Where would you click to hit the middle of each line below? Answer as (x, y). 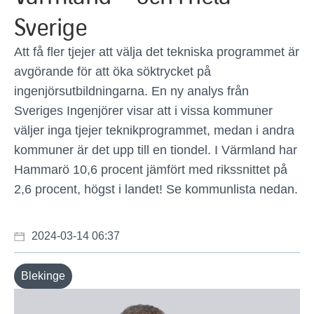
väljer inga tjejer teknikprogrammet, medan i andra (154, 130)
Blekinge (43, 276)
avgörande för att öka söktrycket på (112, 71)
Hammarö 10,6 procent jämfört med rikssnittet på (151, 170)
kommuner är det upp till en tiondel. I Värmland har (156, 150)
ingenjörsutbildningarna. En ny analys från (131, 91)
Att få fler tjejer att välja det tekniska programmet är (157, 52)
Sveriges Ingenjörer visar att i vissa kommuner (143, 111)
